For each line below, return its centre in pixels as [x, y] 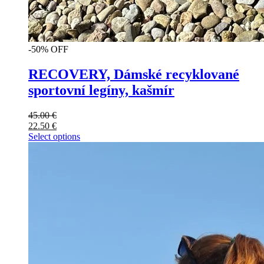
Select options [54, 137]
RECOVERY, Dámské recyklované [134, 75]
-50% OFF [48, 49]
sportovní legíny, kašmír [101, 90]
